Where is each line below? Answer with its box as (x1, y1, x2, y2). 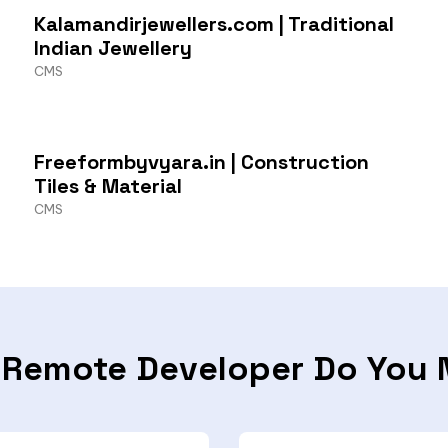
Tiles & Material (34, 172, 182, 199)
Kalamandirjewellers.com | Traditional (34, 10, 394, 37)
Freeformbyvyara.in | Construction (34, 148, 369, 175)
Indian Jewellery (34, 34, 192, 61)
